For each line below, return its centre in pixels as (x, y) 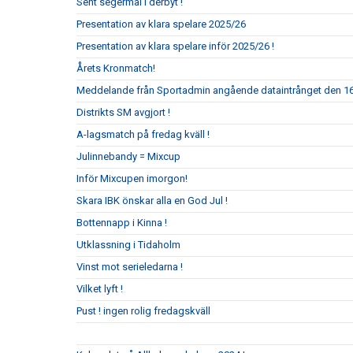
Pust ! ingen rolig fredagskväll (143, 310)
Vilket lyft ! (100, 288)
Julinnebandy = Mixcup (128, 156)
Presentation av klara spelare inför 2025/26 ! (175, 46)
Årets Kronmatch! (116, 68)
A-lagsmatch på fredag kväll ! (143, 134)
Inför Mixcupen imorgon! (132, 178)
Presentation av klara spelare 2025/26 (161, 24)
